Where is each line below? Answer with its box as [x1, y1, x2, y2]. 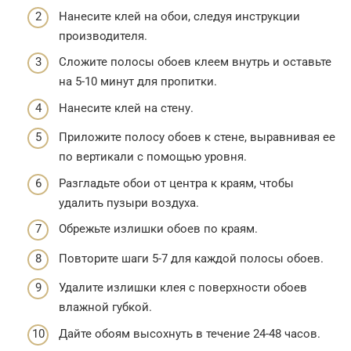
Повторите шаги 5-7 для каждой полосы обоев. [59, 251, 324, 266]
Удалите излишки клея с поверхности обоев [59, 280, 307, 295]
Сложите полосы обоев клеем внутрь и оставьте [59, 55, 331, 70]
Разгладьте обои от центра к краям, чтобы [59, 175, 294, 190]
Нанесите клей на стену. [59, 100, 194, 115]
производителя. [59, 28, 147, 43]
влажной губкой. [59, 300, 152, 315]
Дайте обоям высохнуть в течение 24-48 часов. [59, 326, 320, 341]
